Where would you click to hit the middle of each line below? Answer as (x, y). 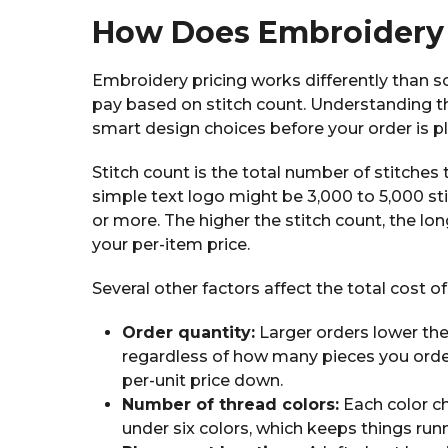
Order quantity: (188, 333)
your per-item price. (171, 245)
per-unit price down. (202, 381)
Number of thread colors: (230, 405)
